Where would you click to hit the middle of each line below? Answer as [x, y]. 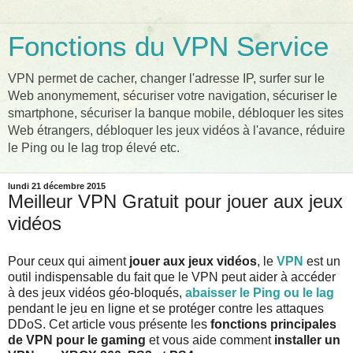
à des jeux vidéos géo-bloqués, [97, 292]
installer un [306, 340]
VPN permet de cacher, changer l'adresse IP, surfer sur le [166, 78]
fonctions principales [273, 324]
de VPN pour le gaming [77, 340]
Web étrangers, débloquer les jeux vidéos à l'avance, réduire [176, 130]
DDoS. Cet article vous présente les [109, 324]
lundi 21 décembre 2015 [57, 186]
